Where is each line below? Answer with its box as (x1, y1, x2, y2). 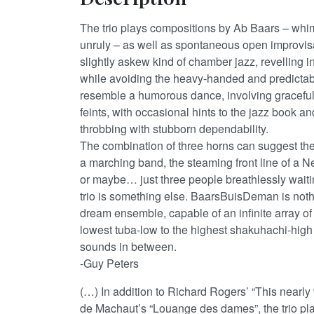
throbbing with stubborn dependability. (80, 120, 268, 137)
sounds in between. (80, 238, 179, 254)
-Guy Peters (80, 254, 139, 271)
